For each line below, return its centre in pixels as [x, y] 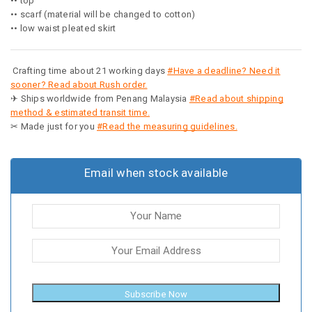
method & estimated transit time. [80, 113]
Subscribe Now [156, 294]
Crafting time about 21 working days [89, 71]
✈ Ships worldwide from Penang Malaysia [100, 99]
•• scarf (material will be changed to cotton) [103, 15]
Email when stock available [156, 173]
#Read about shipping [236, 99]
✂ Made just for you [54, 127]
